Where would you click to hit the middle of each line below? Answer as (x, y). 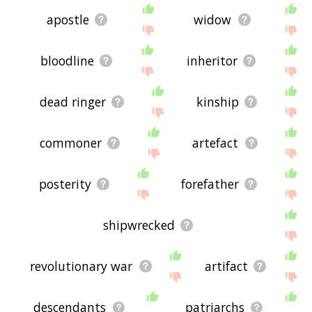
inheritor (212, 61)
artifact (226, 266)
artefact (216, 143)
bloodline (68, 61)
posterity (65, 184)
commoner (70, 143)
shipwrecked (139, 225)
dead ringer (72, 102)
